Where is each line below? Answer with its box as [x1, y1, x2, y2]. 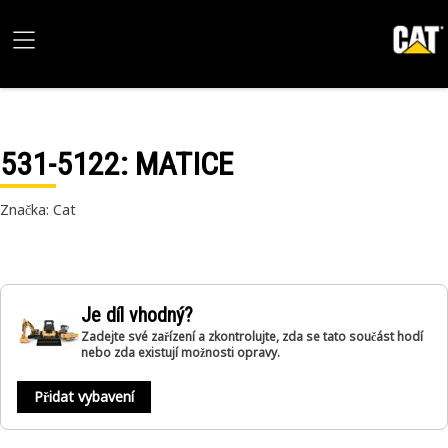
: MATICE [120, 145, 233, 183]
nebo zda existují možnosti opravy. [81, 344, 280, 361]
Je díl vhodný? [81, 303, 193, 327]
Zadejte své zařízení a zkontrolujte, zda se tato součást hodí [81, 328, 423, 345]
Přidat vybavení [34, 387, 134, 406]
